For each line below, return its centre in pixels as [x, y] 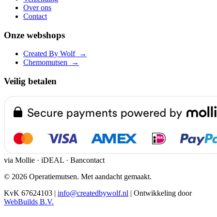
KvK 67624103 [28, 193]
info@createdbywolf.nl [93, 193]
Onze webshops [34, 35]
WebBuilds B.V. [29, 201]
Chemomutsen [47, 62]
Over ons [37, 7]
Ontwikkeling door [163, 193]
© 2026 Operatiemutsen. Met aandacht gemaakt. [78, 176]
